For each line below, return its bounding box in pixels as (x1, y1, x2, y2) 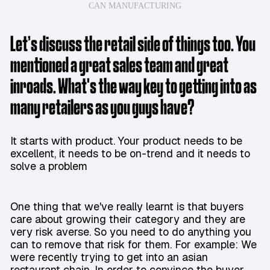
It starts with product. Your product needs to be (10, 134, 242, 148)
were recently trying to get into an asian (10, 250, 208, 265)
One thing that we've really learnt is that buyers (10, 199, 243, 214)
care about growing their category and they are (10, 212, 245, 227)
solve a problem (10, 159, 87, 174)
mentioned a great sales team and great (10, 57, 228, 77)
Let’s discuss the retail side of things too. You (10, 36, 256, 55)
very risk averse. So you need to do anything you (10, 225, 251, 239)
